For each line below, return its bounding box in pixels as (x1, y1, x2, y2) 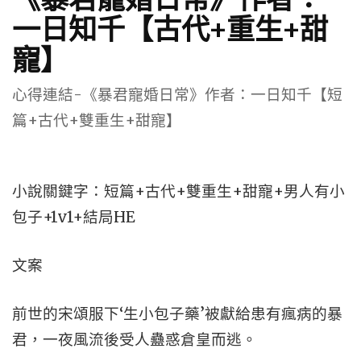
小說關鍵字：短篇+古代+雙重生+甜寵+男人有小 (12, 182, 345, 201)
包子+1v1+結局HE (12, 208, 135, 226)
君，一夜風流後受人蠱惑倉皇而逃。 (12, 330, 257, 349)
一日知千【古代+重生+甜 (12, 11, 328, 45)
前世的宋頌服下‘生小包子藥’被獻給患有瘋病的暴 (12, 305, 342, 323)
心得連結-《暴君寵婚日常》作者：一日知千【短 (12, 85, 342, 104)
